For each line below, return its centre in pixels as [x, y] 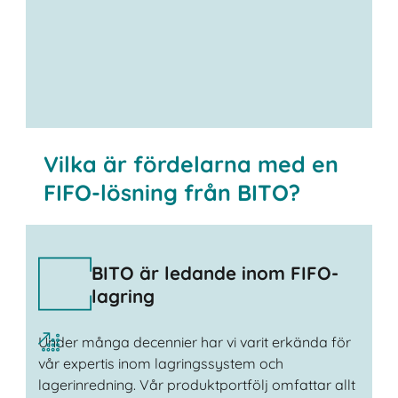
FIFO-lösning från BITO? [172, 192]
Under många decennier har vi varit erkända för [194, 342]
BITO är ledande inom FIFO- [215, 272]
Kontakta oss [117, 127]
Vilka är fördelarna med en [191, 163]
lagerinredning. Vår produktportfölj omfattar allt [196, 385]
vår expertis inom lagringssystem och [160, 364]
